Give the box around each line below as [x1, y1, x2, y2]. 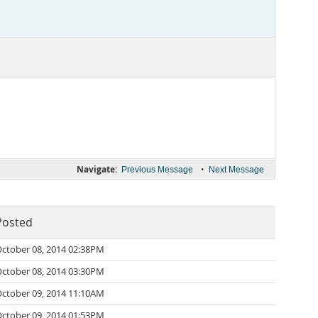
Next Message [209, 165, 264, 175]
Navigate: [77, 163, 117, 175]
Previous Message [121, 165, 193, 175]
